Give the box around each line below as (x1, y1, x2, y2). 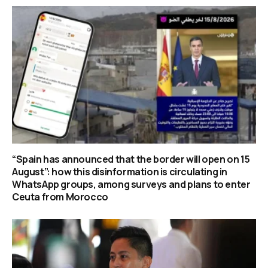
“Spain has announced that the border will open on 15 (12, 152, 250, 166)
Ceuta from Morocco (12, 190, 108, 203)
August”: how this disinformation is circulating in (12, 165, 228, 178)
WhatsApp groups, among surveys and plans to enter (12, 177, 251, 191)
